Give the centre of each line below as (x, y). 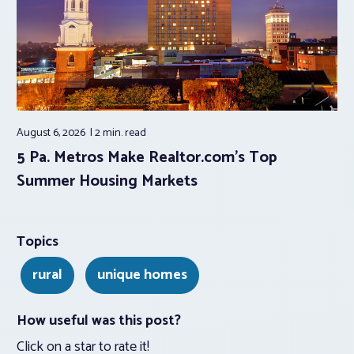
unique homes (142, 275)
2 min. (110, 134)
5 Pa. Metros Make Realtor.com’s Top (147, 158)
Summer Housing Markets (107, 182)
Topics (38, 242)
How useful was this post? (99, 321)
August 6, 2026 (52, 134)
